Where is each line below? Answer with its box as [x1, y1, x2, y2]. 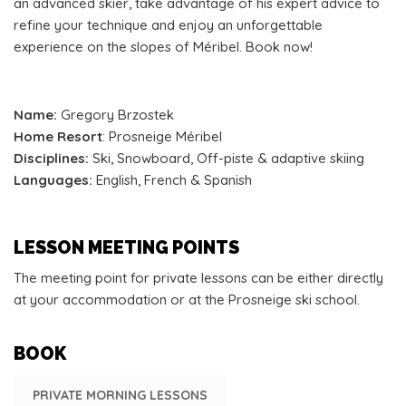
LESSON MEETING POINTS [14, 237, 239, 258]
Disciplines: [14, 149, 89, 167]
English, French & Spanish [92, 170, 252, 188]
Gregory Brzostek [61, 105, 174, 123]
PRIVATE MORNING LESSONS [33, 386, 208, 403]
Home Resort [14, 127, 102, 145]
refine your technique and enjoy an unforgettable [14, 15, 323, 34]
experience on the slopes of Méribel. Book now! [14, 37, 313, 55]
